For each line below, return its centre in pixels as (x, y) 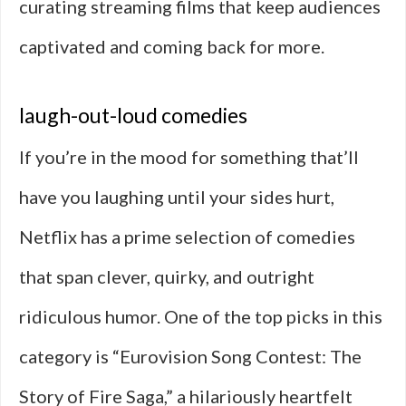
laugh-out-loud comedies (133, 115)
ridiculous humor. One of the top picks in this (201, 316)
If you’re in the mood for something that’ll (189, 157)
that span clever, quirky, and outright (167, 276)
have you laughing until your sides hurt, (177, 197)
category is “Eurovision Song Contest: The (190, 356)
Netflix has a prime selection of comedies (187, 237)
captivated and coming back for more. (172, 46)
